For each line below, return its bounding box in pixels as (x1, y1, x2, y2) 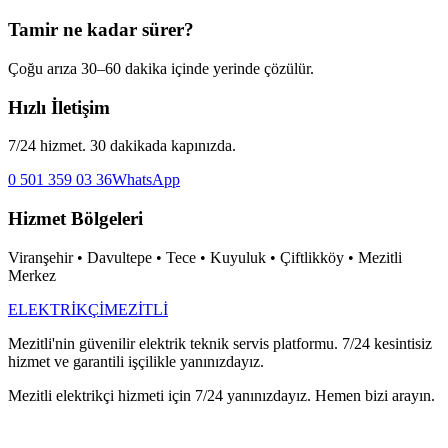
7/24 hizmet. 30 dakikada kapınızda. (8, 137, 236, 155)
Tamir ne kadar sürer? (8, 19, 194, 41)
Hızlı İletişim (8, 96, 110, 118)
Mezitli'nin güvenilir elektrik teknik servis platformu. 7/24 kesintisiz (8, 334, 432, 352)
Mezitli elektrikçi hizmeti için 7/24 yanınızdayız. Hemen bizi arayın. (8, 386, 435, 404)
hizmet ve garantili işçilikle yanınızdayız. (8, 352, 264, 370)
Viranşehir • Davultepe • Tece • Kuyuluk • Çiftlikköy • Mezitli (8, 248, 402, 266)
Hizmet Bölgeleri (8, 208, 143, 229)
